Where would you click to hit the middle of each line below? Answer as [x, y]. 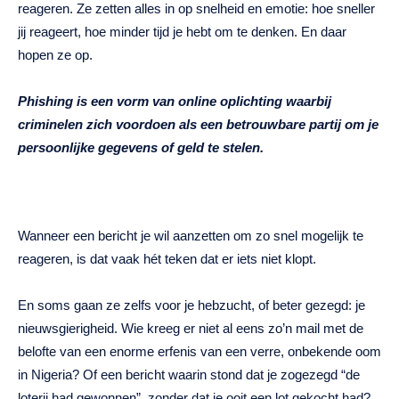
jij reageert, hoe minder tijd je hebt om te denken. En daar [182, 32]
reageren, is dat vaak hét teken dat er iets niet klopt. [167, 259]
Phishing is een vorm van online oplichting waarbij [175, 102]
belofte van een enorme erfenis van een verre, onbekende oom [199, 352]
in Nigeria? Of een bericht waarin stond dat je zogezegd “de [189, 375]
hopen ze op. [55, 55]
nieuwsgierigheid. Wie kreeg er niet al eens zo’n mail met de [191, 329]
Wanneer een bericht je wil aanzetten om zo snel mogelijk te [191, 236]
